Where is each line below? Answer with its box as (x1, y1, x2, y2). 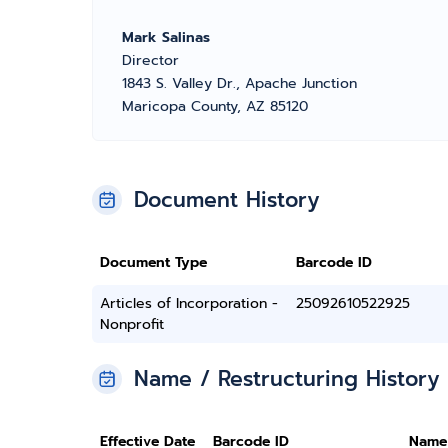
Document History (134, 184, 320, 216)
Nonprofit (100, 314, 164, 335)
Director (122, 50, 179, 71)
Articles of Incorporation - (100, 293, 278, 314)
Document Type (100, 252, 207, 273)
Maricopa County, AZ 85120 (122, 96, 308, 117)
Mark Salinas (122, 27, 210, 48)
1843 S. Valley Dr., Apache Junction (122, 73, 357, 94)
